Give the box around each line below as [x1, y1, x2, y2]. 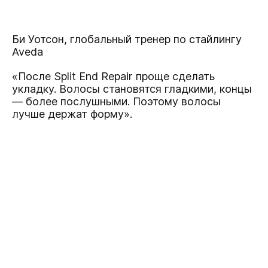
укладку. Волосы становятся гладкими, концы [12, 83, 252, 96]
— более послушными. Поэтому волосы [12, 95, 221, 108]
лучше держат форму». [12, 108, 132, 121]
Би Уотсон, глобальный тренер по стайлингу [12, 33, 242, 46]
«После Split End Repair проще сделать [12, 70, 215, 83]
